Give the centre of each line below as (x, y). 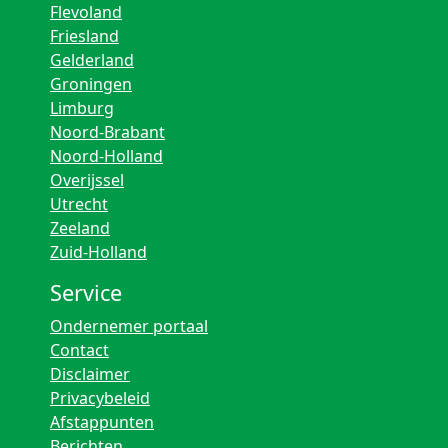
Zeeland (80, 228)
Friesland (84, 36)
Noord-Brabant (107, 132)
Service (86, 292)
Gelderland (92, 60)
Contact (79, 350)
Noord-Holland (106, 156)
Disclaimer (90, 374)
